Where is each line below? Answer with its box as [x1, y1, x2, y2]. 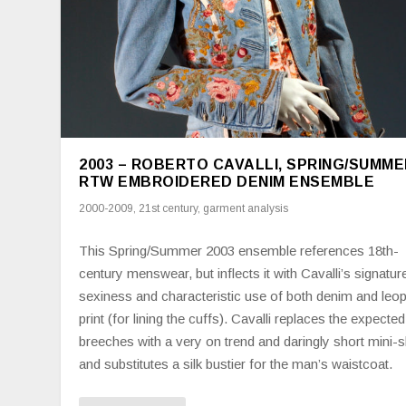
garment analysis [203, 201, 289, 215]
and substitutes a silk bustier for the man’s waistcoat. [79, 355, 393, 372]
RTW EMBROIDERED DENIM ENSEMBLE [79, 173, 375, 189]
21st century [139, 201, 198, 215]
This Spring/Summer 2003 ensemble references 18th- [79, 242, 400, 258]
